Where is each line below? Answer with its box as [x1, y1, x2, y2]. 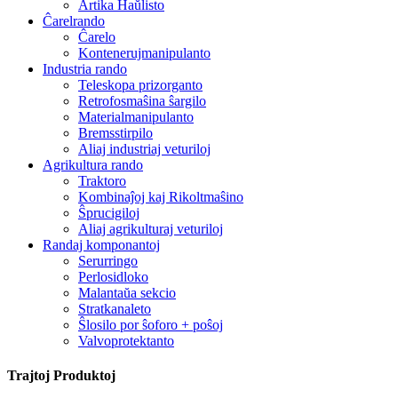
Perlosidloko [78, 268, 148, 284]
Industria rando [43, 60, 127, 76]
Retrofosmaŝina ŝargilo [78, 92, 206, 108]
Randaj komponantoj [43, 236, 160, 252]
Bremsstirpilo [78, 124, 153, 140]
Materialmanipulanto [78, 108, 194, 124]
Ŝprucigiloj [78, 204, 139, 220]
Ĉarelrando [43, 12, 105, 28]
